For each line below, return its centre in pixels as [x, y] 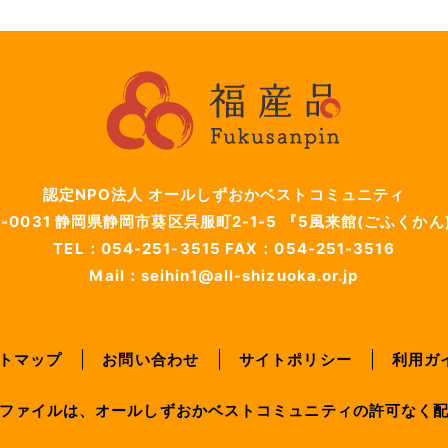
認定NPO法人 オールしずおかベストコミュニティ [224, 195]
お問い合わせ [150, 360]
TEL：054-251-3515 [139, 249]
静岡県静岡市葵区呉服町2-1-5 [168, 222]
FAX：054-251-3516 [310, 249]
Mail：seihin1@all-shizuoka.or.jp [224, 276]
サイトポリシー [295, 360]
